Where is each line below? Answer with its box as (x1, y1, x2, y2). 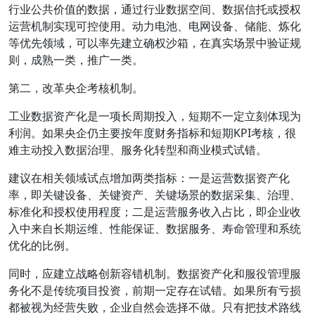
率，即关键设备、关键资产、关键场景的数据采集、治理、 (8, 187, 301, 202)
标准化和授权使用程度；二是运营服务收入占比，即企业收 (8, 204, 301, 219)
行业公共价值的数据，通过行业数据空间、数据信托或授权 (8, 1, 301, 17)
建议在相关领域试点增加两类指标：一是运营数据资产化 (8, 170, 290, 186)
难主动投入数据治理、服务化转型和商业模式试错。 (8, 142, 267, 157)
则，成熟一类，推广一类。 (8, 52, 143, 67)
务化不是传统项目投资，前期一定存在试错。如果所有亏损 (8, 283, 301, 298)
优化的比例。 (8, 238, 76, 253)
